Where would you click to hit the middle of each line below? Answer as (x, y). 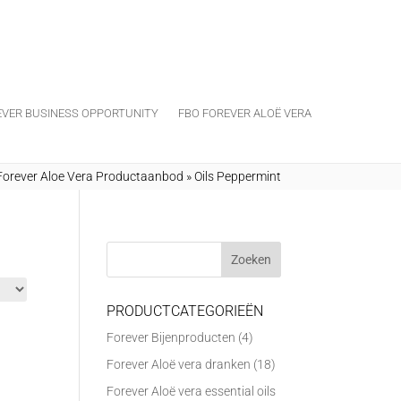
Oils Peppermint (237, 176)
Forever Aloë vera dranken (179, 364)
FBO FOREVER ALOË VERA (244, 113)
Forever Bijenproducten (171, 337)
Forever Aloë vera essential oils (192, 391)
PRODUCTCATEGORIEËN (185, 311)
